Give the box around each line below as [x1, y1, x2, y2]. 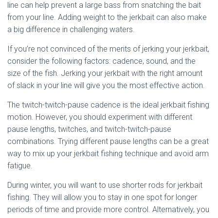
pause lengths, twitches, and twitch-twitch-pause [7, 125, 171, 134]
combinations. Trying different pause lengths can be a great [7, 137, 209, 146]
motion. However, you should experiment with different [7, 112, 192, 122]
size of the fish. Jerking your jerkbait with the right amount [7, 69, 202, 78]
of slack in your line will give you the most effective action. [7, 81, 205, 90]
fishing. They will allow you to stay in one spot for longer [7, 193, 197, 202]
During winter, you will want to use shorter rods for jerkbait [7, 181, 202, 190]
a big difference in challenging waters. [7, 25, 135, 34]
